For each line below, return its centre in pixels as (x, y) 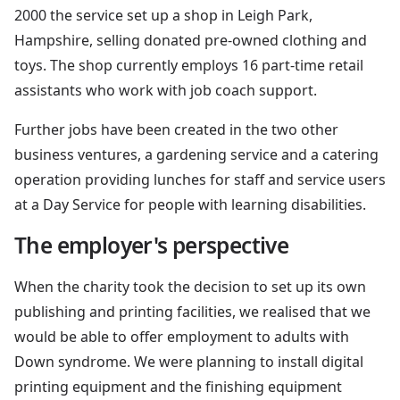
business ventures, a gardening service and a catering (196, 154)
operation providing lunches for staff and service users (200, 179)
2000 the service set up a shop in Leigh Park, (163, 15)
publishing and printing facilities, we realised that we (192, 311)
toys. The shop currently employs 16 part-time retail (189, 65)
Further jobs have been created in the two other (176, 129)
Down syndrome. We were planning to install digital (189, 361)
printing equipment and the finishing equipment (178, 386)
